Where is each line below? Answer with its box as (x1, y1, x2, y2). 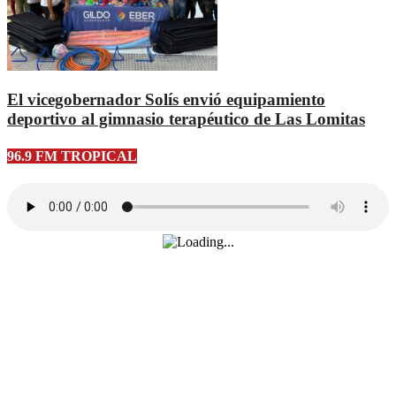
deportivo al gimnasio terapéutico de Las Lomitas (7, 110, 365, 129)
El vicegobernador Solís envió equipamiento (7, 90, 325, 110)
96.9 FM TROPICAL (7, 148, 137, 164)
